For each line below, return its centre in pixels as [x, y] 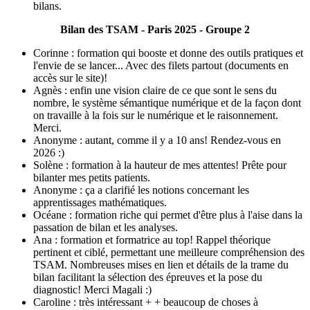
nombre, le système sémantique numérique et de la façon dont [167, 102]
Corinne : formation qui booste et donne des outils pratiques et [168, 53]
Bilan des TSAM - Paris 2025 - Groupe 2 [155, 29]
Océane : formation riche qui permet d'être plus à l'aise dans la [168, 215]
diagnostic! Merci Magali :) [92, 289]
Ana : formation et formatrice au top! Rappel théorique [152, 239]
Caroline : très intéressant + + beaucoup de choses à [146, 302]
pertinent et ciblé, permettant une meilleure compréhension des [169, 252]
